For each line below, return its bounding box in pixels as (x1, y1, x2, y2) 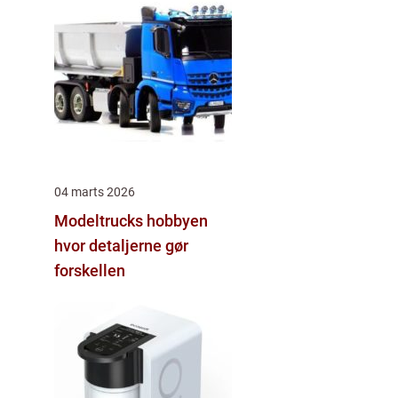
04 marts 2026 (54, 184, 135, 199)
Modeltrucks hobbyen (54, 211, 147, 230)
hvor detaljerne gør (54, 235, 188, 255)
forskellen (54, 260, 125, 280)
